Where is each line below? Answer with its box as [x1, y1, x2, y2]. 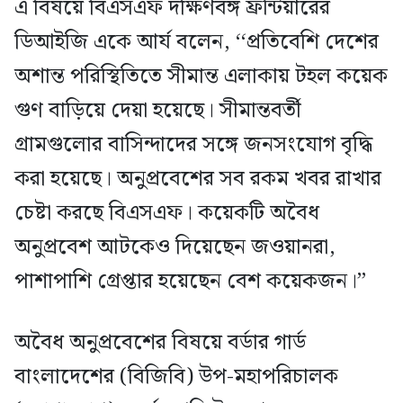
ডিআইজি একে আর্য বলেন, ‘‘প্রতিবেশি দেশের [14, 25, 379, 60]
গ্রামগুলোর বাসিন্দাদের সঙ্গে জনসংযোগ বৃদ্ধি [14, 128, 372, 163]
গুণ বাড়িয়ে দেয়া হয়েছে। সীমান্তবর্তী [14, 94, 301, 129]
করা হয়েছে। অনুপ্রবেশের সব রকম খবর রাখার [14, 162, 381, 197]
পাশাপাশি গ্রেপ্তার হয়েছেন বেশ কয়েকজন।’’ [14, 264, 366, 300]
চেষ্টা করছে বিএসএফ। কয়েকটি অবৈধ [14, 196, 319, 231]
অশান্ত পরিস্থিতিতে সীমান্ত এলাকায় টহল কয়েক [14, 59, 388, 94]
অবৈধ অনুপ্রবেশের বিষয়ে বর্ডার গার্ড [14, 326, 306, 361]
